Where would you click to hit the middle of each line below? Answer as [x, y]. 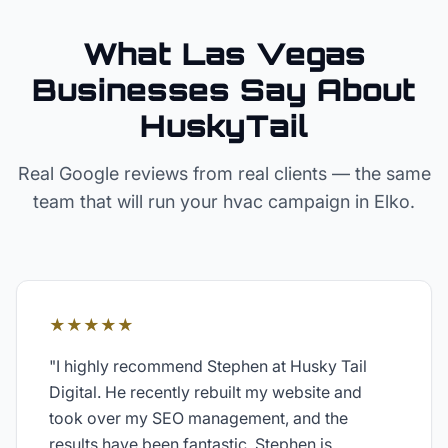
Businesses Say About [224, 89]
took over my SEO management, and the [198, 418]
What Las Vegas [224, 53]
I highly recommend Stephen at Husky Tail [211, 366]
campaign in [318, 201]
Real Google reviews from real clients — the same [224, 173]
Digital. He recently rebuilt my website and [205, 392]
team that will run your [128, 201]
